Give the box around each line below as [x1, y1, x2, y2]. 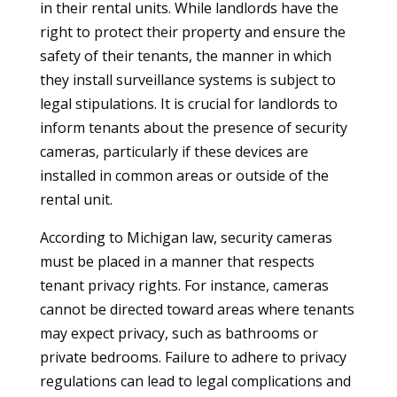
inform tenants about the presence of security [39, 118, 347, 137]
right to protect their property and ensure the [39, 22, 346, 42]
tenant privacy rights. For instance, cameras [39, 276, 329, 295]
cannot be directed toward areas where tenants [39, 300, 354, 319]
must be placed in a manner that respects [39, 252, 315, 271]
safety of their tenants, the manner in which [39, 46, 331, 66]
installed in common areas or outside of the [39, 166, 329, 185]
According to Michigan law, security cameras [39, 228, 332, 247]
